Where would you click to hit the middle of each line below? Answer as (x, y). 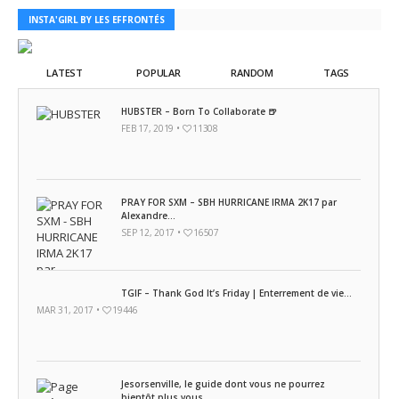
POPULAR (159, 73)
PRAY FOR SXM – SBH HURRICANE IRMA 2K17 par (229, 202)
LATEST (65, 73)
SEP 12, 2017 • (152, 232)
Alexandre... (148, 216)
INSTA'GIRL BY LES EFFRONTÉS (97, 20)
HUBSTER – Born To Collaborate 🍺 (199, 111)
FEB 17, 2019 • (152, 128)
